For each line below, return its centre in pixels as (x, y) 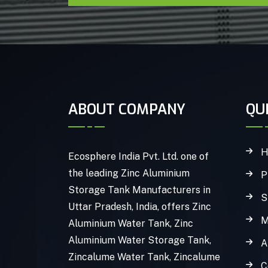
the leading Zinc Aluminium (129, 173)
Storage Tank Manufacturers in (139, 190)
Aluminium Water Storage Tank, (140, 240)
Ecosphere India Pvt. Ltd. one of (138, 157)
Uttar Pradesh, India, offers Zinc (140, 207)
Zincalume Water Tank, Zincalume (144, 257)
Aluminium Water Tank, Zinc (131, 224)
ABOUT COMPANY (127, 110)
